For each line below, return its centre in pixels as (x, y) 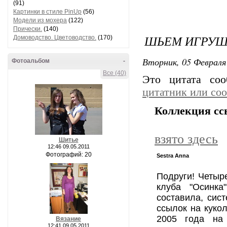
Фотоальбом (31, 61)
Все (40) (115, 73)
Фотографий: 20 (68, 155)
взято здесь (186, 139)
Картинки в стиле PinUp (47, 12)
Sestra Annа (173, 156)
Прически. (28, 29)
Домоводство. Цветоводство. (55, 37)
